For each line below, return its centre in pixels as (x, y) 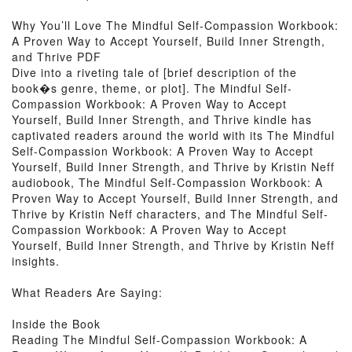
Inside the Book (56, 324)
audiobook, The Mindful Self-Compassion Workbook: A (167, 182)
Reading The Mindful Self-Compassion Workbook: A (159, 339)
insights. (36, 261)
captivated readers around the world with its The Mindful (173, 135)
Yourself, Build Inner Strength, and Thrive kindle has (162, 119)
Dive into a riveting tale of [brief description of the (154, 72)
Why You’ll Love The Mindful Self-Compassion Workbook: (175, 25)
